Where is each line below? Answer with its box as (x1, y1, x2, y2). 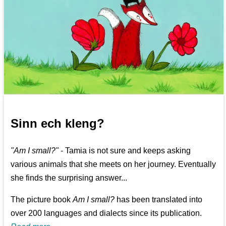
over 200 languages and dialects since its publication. (11, 208, 202, 217)
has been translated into (115, 195, 203, 204)
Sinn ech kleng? (11, 116, 105, 130)
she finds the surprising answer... (11, 173, 128, 182)
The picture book (11, 195, 73, 204)
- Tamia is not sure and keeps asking (59, 146, 191, 155)
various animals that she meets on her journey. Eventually (11, 159, 216, 168)
